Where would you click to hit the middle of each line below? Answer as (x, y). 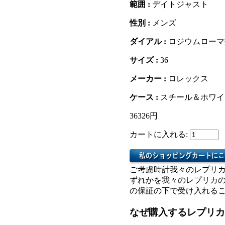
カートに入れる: (160, 135)
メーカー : (149, 79)
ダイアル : (149, 42)
